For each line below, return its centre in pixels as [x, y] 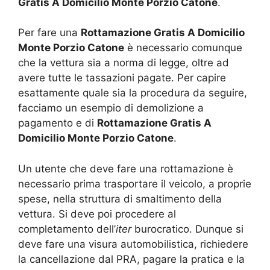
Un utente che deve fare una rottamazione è [126, 168]
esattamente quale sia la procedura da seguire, [133, 93]
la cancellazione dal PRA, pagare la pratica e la [131, 259]
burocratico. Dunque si [187, 229]
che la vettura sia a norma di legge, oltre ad [124, 63]
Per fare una [49, 33]
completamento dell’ [67, 229]
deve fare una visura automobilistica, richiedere [133, 244]
